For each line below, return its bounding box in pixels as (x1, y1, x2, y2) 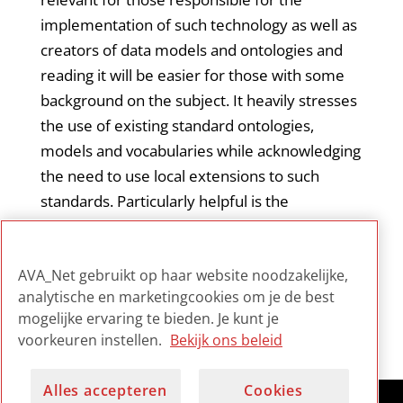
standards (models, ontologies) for (40, 240, 279, 262)
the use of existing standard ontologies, (40, 114, 314, 136)
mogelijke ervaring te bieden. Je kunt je (18, 309, 279, 328)
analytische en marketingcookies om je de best (18, 287, 335, 307)
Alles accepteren (43, 381, 167, 400)
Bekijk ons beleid (170, 330, 282, 350)
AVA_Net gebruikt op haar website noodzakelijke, (18, 265, 348, 285)
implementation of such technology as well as (40, 13, 357, 35)
